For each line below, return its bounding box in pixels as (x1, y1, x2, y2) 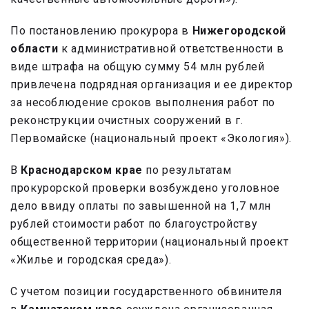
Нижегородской (192, 24, 286, 38)
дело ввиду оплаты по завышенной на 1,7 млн (10, 199, 271, 213)
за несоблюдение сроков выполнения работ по (10, 96, 275, 110)
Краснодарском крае (21, 163, 143, 177)
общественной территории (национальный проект (10, 235, 289, 249)
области (10, 42, 59, 56)
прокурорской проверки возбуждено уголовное (10, 181, 280, 195)
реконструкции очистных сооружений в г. (10, 114, 243, 128)
